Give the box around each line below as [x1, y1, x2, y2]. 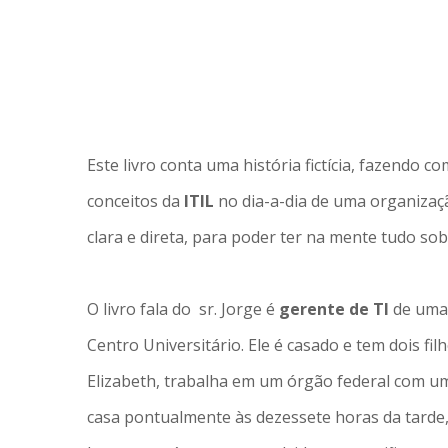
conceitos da [87, 190, 184, 212]
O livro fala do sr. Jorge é [87, 298, 279, 320]
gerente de [279, 298, 373, 320]
